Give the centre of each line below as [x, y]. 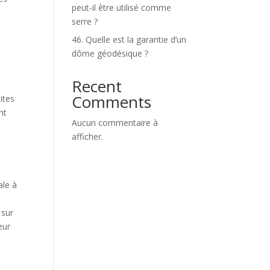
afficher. [88, 137]
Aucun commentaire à [115, 123]
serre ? [85, 21]
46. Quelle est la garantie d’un [129, 39]
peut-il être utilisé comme [122, 8]
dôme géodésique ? [110, 53]
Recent [97, 86]
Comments [112, 102]
